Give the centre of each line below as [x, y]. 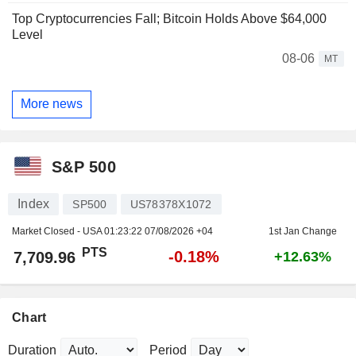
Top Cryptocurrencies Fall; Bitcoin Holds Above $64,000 [169, 18]
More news [52, 104]
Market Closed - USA [58, 231]
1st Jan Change [302, 231]
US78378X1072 [171, 204]
